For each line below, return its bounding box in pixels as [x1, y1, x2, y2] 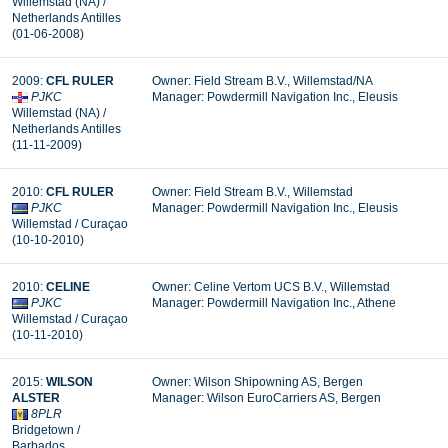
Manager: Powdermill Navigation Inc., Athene [152, 296, 396, 310]
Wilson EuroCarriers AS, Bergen [207, 391, 381, 405]
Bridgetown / [12, 423, 80, 437]
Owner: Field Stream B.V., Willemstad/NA [152, 74, 373, 88]
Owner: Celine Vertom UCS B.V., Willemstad [152, 280, 390, 294]
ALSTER [12, 391, 60, 405]
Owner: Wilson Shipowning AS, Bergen [152, 375, 363, 389]
